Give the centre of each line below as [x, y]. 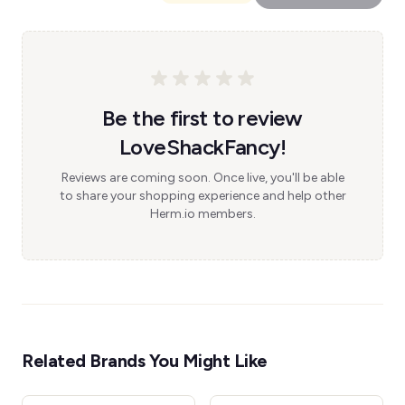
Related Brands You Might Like [145, 361]
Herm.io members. [202, 214]
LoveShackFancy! [202, 147]
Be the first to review [202, 118]
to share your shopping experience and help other [202, 196]
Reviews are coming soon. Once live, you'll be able [202, 178]
